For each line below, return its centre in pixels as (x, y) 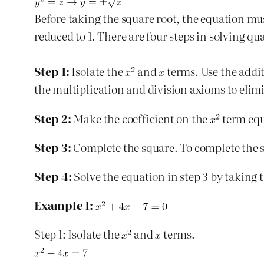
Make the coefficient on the (141, 118)
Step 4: (53, 176)
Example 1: (64, 205)
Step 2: (53, 118)
